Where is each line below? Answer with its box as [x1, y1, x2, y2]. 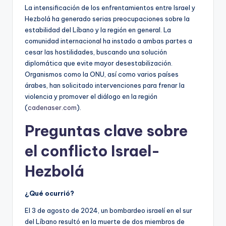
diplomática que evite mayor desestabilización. [25, 59, 173, 68]
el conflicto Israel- [25, 142, 160, 161]
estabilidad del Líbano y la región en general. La [25, 26, 171, 34]
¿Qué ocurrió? [25, 189, 74, 198]
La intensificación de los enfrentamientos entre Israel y [25, 4, 195, 12]
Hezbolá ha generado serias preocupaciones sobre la [25, 15, 190, 23]
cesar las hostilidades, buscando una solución [25, 48, 167, 56]
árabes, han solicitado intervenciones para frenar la [25, 81, 185, 90]
